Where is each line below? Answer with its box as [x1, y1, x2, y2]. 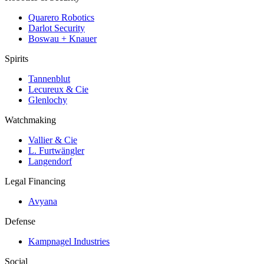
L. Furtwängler [28, 145, 84, 156]
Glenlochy [28, 94, 67, 105]
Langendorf [28, 156, 72, 166]
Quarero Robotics [28, 12, 94, 22]
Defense [5, 216, 35, 226]
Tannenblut [28, 73, 70, 84]
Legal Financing [5, 176, 65, 186]
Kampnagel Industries [28, 236, 110, 246]
